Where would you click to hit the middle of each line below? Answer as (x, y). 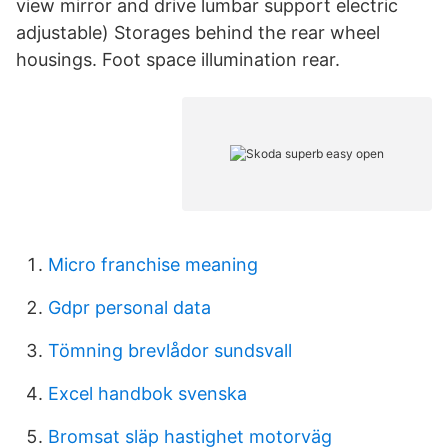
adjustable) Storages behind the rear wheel (198, 32)
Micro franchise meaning (153, 264)
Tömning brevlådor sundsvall (170, 350)
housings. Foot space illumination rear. (178, 59)
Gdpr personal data (129, 307)
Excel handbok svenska (147, 393)
